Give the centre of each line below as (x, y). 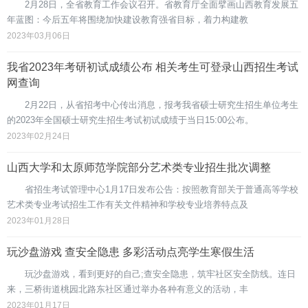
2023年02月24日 (38, 136)
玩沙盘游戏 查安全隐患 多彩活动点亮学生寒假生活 (131, 252)
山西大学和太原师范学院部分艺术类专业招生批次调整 (139, 167)
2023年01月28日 (38, 221)
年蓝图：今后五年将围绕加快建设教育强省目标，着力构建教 (128, 20)
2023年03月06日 (38, 36)
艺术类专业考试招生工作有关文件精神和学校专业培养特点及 (128, 205)
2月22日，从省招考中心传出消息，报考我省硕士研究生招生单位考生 (153, 105)
